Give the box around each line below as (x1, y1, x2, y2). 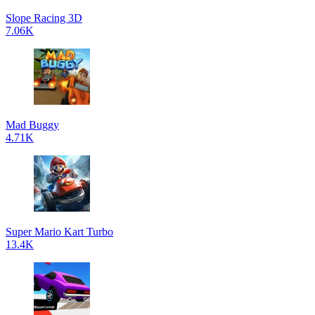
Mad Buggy (6, 119, 59, 131)
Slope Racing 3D (6, 12, 82, 24)
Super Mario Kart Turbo (6, 226, 113, 238)
